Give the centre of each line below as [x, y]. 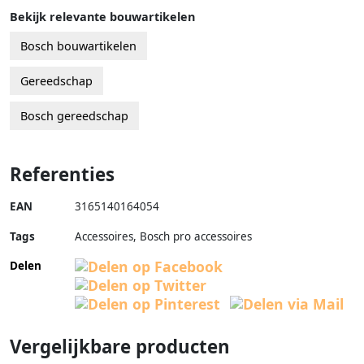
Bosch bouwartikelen [78, 45]
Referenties [62, 174]
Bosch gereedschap [74, 115]
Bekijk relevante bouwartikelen [102, 16]
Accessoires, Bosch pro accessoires [163, 236]
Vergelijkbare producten [120, 346]
